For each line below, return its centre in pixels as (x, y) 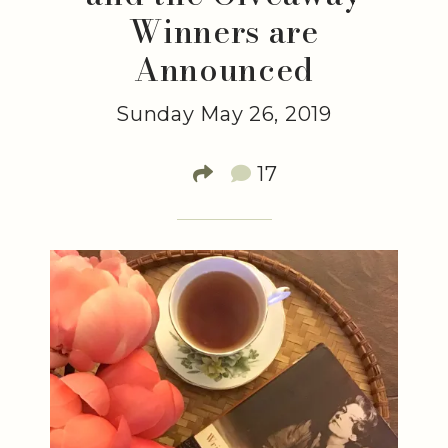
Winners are (224, 31)
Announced (224, 69)
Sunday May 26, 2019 (224, 114)
